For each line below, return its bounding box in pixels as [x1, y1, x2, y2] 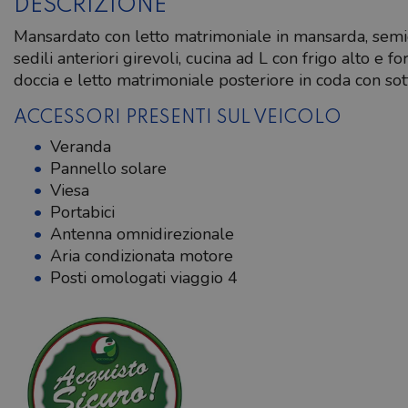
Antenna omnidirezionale [50, 223, 234, 246]
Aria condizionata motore [50, 245, 233, 268]
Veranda [50, 136, 111, 158]
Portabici [50, 201, 115, 224]
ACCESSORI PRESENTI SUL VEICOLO [14, 109, 342, 128]
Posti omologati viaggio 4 [50, 267, 238, 290]
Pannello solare [50, 158, 167, 180]
